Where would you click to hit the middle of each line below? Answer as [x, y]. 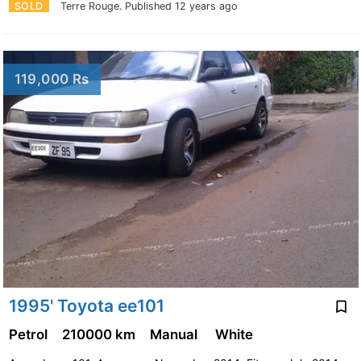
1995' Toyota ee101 [86, 305]
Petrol [29, 335]
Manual [176, 335]
